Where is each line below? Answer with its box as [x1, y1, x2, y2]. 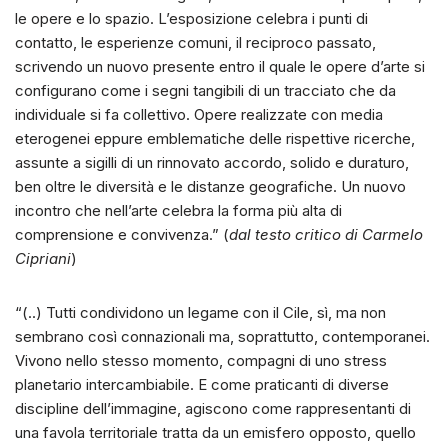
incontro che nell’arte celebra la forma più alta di [15, 201, 342, 221]
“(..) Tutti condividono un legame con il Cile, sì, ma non [15, 303, 386, 323]
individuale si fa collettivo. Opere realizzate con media [15, 105, 383, 125]
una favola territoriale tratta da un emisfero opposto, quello [15, 423, 416, 443]
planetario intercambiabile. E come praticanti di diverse [15, 375, 389, 395]
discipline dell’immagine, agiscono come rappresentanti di [15, 399, 411, 419]
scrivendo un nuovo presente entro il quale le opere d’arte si [15, 57, 425, 77]
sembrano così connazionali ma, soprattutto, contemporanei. [15, 327, 430, 347]
